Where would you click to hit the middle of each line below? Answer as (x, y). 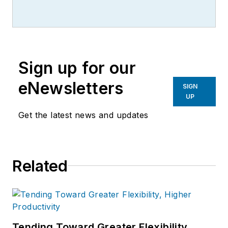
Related (40, 166)
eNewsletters (71, 88)
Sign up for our (77, 68)
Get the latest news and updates (83, 115)
